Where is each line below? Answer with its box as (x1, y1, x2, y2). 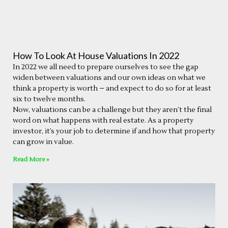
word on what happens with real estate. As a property (13, 116, 193, 125)
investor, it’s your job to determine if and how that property (13, 126, 215, 136)
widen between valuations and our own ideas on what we (13, 73, 206, 82)
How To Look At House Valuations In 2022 (13, 49, 179, 61)
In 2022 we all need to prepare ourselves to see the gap (13, 62, 198, 72)
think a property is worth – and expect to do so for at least (13, 83, 211, 93)
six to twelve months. (13, 94, 85, 104)
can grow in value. (13, 137, 74, 147)
